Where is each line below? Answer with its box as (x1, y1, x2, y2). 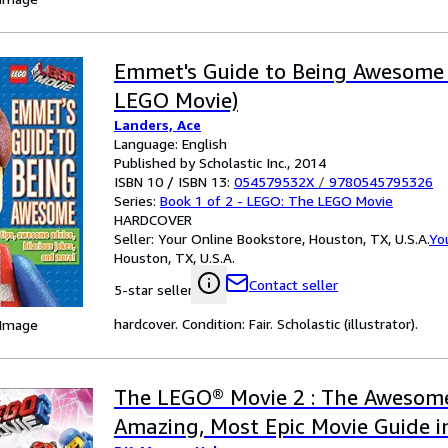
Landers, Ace (114, 116, 201, 133)
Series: (114, 192, 160, 209)
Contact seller (249, 276, 338, 293)
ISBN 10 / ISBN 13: (114, 173, 234, 190)
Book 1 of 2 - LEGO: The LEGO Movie (160, 192, 393, 209)
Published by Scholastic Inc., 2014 (114, 154, 326, 171)
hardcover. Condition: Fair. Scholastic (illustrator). (114, 315, 418, 332)
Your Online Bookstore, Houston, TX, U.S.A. (158, 230, 429, 247)
